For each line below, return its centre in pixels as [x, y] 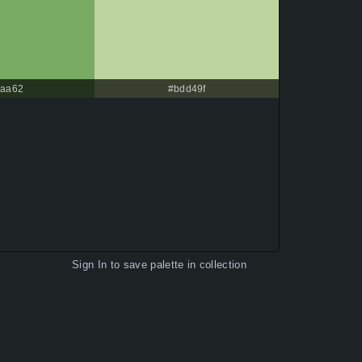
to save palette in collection [177, 265]
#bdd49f [187, 89]
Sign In [90, 265]
